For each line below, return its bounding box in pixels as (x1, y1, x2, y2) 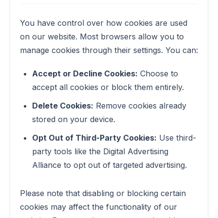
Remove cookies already (93, 101, 186, 110)
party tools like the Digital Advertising (32, 146, 168, 156)
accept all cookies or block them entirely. (32, 82, 184, 92)
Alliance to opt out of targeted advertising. (32, 160, 187, 170)
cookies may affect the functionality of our (20, 202, 177, 212)
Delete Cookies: (32, 101, 93, 110)
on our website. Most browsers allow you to (20, 32, 184, 41)
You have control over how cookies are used (20, 18, 187, 28)
